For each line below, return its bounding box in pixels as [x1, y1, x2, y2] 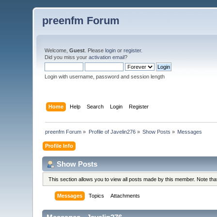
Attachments [110, 193, 140, 199]
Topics [89, 193, 105, 199]
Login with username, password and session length [45, 74, 165, 79]
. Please [85, 47, 106, 53]
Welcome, [45, 47, 70, 53]
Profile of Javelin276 [88, 128, 136, 135]
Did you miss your [45, 54, 89, 60]
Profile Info [45, 142, 74, 149]
